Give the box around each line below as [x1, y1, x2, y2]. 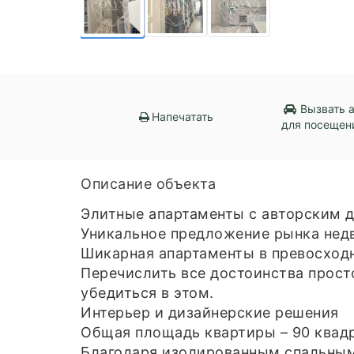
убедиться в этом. [81, 284, 214, 302]
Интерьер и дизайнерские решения [81, 304, 339, 322]
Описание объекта [81, 175, 216, 193]
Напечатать [152, 110, 214, 124]
